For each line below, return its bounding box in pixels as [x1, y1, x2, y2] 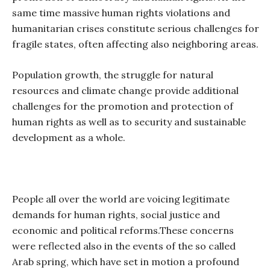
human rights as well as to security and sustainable [12, 116, 246, 128]
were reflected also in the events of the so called [12, 240, 236, 252]
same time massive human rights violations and [12, 7, 230, 19]
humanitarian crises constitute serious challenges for [12, 22, 259, 34]
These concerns [160, 224, 234, 236]
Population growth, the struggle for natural [12, 69, 213, 81]
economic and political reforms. [12, 224, 160, 236]
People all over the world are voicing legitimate [12, 193, 230, 205]
